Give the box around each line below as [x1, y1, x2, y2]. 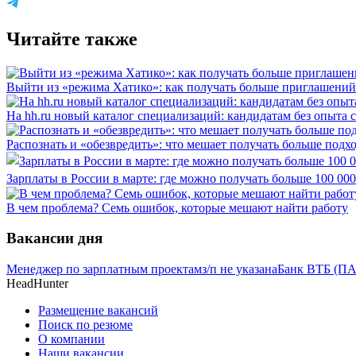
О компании [38, 332, 105, 346]
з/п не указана [202, 262, 277, 277]
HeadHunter [6, 277, 68, 291]
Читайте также [6, 28, 137, 49]
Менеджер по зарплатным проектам [6, 262, 202, 277]
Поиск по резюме [38, 318, 133, 332]
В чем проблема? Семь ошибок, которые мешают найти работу [6, 200, 348, 215]
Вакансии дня [6, 230, 103, 247]
